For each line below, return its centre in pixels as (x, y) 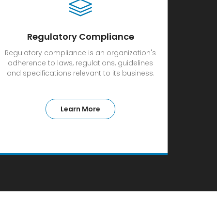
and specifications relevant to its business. (80, 73)
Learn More (80, 109)
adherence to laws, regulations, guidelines (80, 63)
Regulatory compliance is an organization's (80, 53)
